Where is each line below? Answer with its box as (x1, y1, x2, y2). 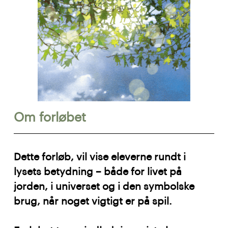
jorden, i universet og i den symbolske (14, 182, 195, 192)
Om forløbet (14, 111, 87, 124)
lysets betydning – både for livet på (14, 167, 182, 178)
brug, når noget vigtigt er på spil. (14, 196, 176, 207)
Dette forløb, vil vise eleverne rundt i (14, 152, 186, 163)
